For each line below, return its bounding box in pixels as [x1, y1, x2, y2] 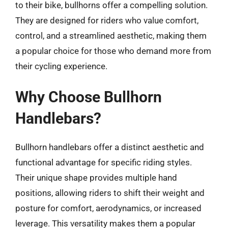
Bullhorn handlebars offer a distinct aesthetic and [15, 142, 204, 152]
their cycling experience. [15, 61, 107, 71]
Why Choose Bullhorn [15, 88, 162, 106]
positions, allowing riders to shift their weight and [15, 188, 205, 198]
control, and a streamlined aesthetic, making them [15, 30, 207, 41]
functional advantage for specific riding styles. [15, 157, 192, 167]
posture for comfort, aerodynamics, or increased [15, 203, 202, 213]
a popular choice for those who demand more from [15, 45, 211, 56]
